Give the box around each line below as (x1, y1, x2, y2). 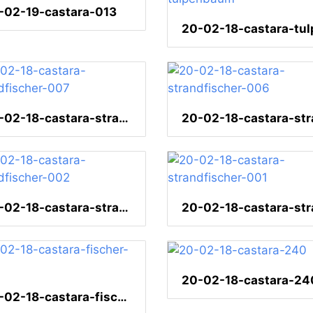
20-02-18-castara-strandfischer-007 (119, 111, 129, 126)
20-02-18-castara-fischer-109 (117, 290, 127, 305)
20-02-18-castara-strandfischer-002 (119, 201, 129, 215)
